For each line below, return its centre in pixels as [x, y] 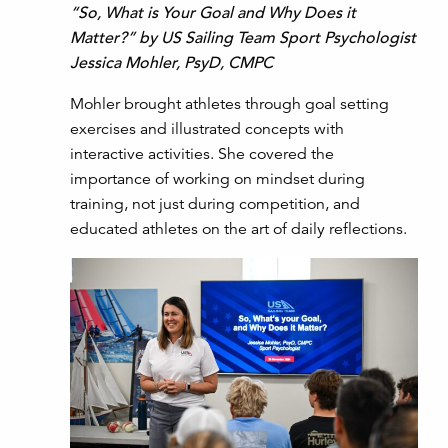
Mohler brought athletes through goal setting [229, 104]
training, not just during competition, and [215, 204]
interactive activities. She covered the [202, 154]
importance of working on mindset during [217, 179]
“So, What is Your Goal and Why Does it [213, 13]
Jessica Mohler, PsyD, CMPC [171, 63]
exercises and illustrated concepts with [207, 129]
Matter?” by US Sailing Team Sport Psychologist [243, 38]
